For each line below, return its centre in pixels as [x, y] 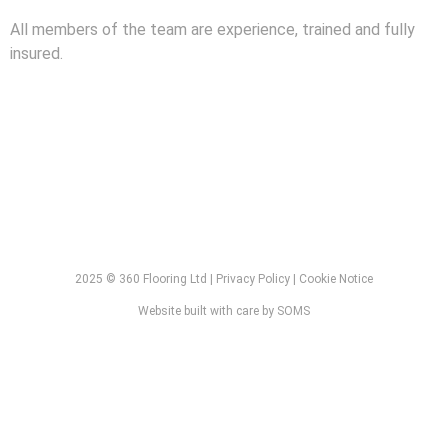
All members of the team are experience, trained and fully [212, 30]
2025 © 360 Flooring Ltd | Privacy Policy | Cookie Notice [224, 278]
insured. [36, 54]
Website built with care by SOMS [224, 310]
